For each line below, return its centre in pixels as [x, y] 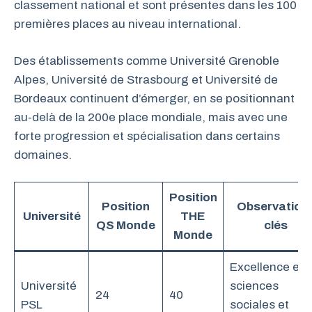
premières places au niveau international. [127, 24]
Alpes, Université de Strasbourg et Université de [146, 79]
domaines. [43, 155]
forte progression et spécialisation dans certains [147, 136]
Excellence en [268, 267]
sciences [254, 286]
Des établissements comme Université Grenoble [147, 61]
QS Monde [126, 226]
